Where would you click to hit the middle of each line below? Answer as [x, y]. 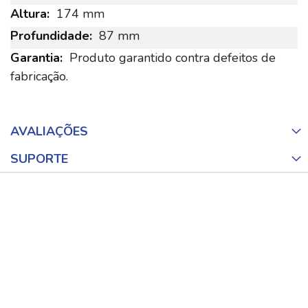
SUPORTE [39, 159]
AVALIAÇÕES [49, 131]
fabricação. [39, 76]
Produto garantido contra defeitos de [173, 58]
